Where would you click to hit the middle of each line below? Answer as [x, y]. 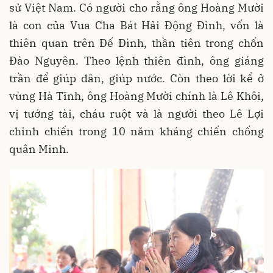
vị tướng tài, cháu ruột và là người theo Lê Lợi [136, 114]
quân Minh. [39, 149]
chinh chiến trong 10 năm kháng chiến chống [136, 132]
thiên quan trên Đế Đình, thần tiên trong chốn [136, 43]
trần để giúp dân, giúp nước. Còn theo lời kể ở [136, 79]
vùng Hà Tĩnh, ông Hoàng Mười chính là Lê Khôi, [136, 96]
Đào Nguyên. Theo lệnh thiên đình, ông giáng [136, 61]
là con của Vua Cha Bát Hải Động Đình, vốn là [136, 26]
